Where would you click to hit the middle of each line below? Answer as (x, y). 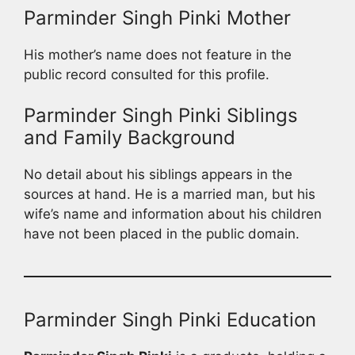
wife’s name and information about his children (173, 214)
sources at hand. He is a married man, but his (170, 195)
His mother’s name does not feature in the (158, 54)
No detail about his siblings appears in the (158, 175)
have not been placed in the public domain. (162, 234)
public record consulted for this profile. (147, 74)
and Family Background (130, 138)
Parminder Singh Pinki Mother (157, 17)
